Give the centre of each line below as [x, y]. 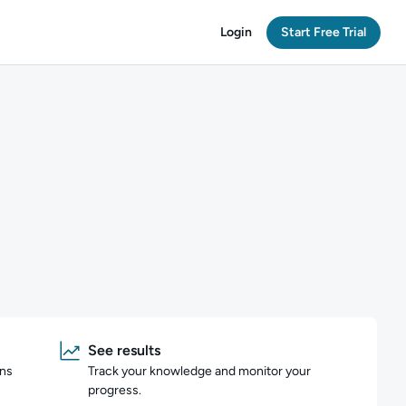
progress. [114, 390]
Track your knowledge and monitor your [199, 371]
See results [124, 350]
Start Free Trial [324, 32]
